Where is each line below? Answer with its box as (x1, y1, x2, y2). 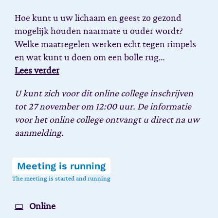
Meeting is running (17, 160, 106, 172)
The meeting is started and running (12, 175, 110, 182)
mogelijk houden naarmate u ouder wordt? (15, 26, 183, 36)
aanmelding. (15, 128, 64, 138)
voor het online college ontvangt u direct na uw (15, 115, 200, 125)
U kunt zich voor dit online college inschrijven (15, 89, 193, 98)
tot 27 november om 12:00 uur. (15, 102, 137, 111)
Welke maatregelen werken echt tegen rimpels (15, 39, 196, 49)
